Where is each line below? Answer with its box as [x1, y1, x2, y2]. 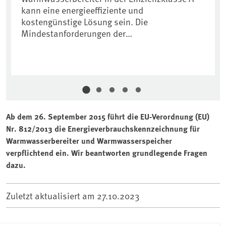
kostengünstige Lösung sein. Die [21, 15, 148, 28]
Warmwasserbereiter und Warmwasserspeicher [6, 135, 172, 147]
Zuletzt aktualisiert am [6, 189, 97, 202]
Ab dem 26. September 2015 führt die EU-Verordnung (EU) [6, 110, 209, 123]
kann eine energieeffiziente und [21, 4, 143, 17]
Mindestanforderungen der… [21, 27, 132, 40]
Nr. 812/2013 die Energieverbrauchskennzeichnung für [6, 123, 200, 135]
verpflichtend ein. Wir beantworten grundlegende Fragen [6, 147, 207, 159]
